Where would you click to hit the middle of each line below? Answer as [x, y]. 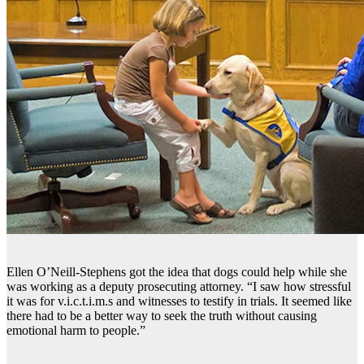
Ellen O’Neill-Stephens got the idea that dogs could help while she [177, 271]
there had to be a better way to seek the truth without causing [162, 315]
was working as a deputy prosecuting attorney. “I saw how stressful [179, 286]
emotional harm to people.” [76, 330]
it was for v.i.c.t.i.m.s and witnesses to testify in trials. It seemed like [179, 301]
